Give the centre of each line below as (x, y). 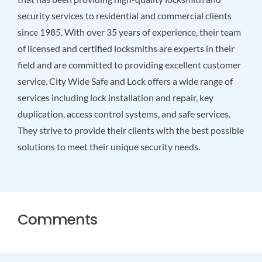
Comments (57, 219)
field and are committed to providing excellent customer (129, 64)
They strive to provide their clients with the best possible (130, 130)
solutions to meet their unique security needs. (108, 146)
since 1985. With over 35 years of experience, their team (129, 32)
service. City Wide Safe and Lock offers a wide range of (125, 81)
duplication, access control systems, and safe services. (124, 113)
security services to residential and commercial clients (124, 15)
